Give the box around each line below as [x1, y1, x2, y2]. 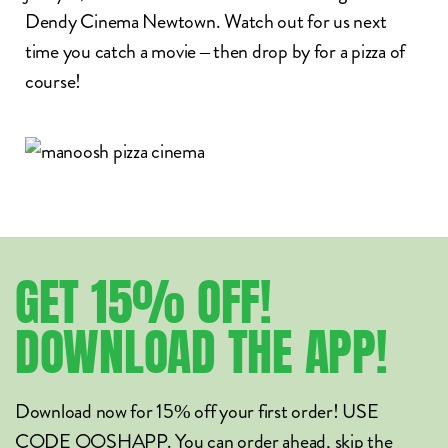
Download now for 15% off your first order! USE [15, 397, 379, 426]
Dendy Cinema [25, 7, 139, 36]
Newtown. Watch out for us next [138, 7, 387, 36]
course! [25, 67, 82, 96]
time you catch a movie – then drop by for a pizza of [25, 37, 405, 66]
